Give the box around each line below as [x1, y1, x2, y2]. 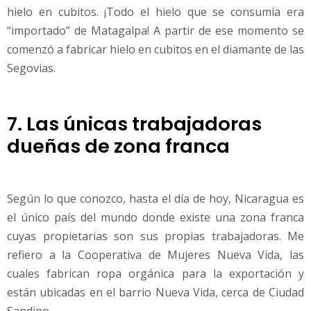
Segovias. [7, 60, 56, 76]
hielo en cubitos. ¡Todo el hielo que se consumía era [7, 3, 304, 19]
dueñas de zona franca [7, 133, 230, 160]
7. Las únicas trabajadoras [7, 110, 262, 138]
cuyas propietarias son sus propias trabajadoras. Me [7, 228, 304, 244]
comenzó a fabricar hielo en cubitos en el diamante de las [7, 41, 304, 57]
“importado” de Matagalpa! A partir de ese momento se [7, 22, 304, 38]
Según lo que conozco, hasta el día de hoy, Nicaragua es [7, 191, 304, 207]
